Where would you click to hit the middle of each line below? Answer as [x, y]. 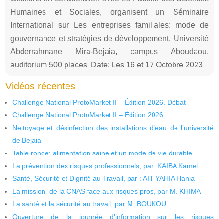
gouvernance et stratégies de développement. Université [109, 38]
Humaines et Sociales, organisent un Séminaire [109, 12]
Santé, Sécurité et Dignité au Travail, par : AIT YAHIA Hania [104, 178]
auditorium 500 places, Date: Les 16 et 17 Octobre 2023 [107, 65]
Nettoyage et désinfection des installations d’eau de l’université [113, 127]
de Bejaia [27, 140]
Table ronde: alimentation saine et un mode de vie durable [102, 153]
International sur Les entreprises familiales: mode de [109, 25]
